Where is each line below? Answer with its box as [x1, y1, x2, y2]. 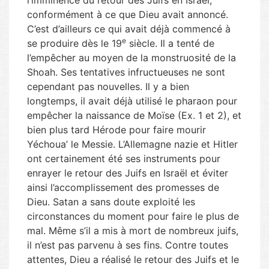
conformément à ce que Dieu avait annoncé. [27, 8, 228, 20]
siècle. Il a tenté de [126, 37, 214, 49]
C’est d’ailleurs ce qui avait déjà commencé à [27, 23, 231, 35]
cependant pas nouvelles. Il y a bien [27, 80, 189, 92]
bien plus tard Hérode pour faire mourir [27, 124, 206, 136]
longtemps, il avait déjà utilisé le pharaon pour [27, 95, 237, 107]
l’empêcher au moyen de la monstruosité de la [27, 52, 236, 64]
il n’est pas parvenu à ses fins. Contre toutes [27, 239, 228, 251]
